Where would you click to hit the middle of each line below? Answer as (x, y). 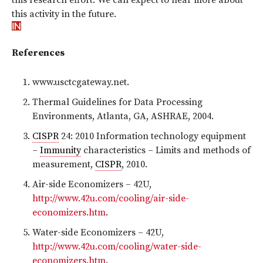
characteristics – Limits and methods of (166, 150)
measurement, (64, 164)
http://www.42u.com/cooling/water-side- (117, 246)
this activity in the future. (64, 14)
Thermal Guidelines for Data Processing (117, 102)
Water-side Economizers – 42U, (98, 232)
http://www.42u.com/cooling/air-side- (111, 198)
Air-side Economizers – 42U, (92, 184)
